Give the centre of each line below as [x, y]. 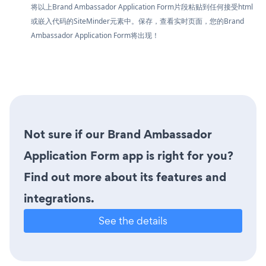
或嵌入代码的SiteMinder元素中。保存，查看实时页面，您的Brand [137, 21]
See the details [133, 220]
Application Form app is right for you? [129, 155]
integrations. [59, 198]
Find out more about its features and [125, 177]
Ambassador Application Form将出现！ [95, 35]
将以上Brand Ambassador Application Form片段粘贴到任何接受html [142, 7]
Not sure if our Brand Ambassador [118, 134]
